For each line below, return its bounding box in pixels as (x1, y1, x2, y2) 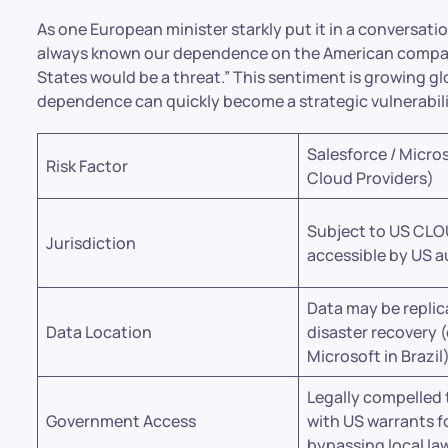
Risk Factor (46, 155, 129, 177)
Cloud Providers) (307, 167, 435, 189)
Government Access (46, 410, 197, 432)
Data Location (46, 321, 153, 343)
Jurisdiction (46, 232, 137, 254)
